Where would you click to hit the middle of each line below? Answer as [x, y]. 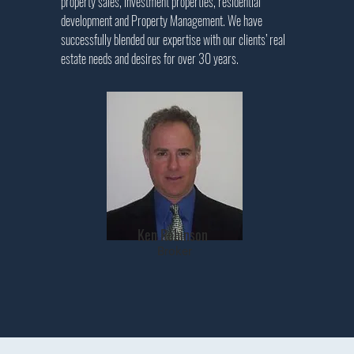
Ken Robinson [174, 235]
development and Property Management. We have [161, 21]
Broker [175, 251]
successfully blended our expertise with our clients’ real [173, 40]
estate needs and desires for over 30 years [148, 58]
